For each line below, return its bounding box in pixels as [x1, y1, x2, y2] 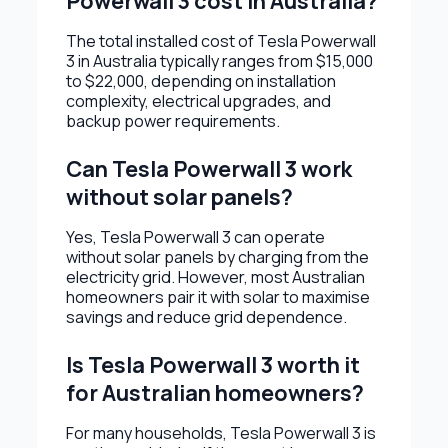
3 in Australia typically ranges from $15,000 [65, 49, 373, 72]
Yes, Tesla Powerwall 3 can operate [65, 225, 325, 248]
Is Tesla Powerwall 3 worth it [65, 349, 360, 379]
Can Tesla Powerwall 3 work [65, 153, 352, 183]
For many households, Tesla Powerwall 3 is [65, 421, 376, 444]
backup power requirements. [65, 109, 280, 132]
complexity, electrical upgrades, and [65, 89, 331, 112]
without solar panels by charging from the [65, 245, 369, 268]
